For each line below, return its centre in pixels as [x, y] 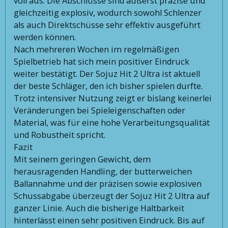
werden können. [45, 37]
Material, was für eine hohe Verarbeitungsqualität [112, 122]
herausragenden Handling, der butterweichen [103, 171]
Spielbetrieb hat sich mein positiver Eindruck [102, 61]
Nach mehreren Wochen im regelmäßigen [97, 49]
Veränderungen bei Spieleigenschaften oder [100, 110]
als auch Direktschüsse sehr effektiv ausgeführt [107, 25]
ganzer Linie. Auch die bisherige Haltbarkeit [99, 208]
